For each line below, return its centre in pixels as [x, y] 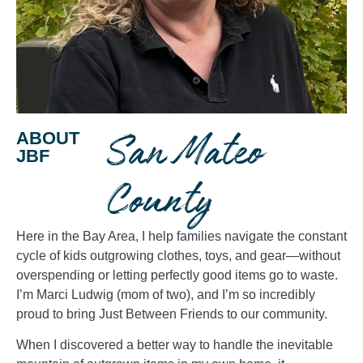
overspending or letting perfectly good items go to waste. [177, 275]
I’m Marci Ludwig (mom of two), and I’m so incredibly [166, 294]
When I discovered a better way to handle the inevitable [175, 345]
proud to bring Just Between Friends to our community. [172, 314]
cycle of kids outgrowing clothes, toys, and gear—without [178, 255]
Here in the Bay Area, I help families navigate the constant [181, 236]
